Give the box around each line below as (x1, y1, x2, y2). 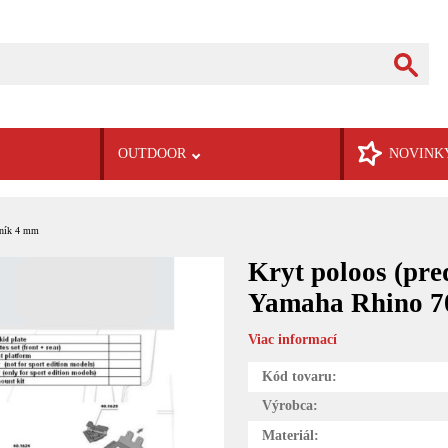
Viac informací (248, 332, 337, 348)
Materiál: (261, 427, 319, 443)
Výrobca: (261, 398, 318, 414)
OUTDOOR (117, 145, 186, 161)
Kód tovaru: (261, 368, 337, 384)
